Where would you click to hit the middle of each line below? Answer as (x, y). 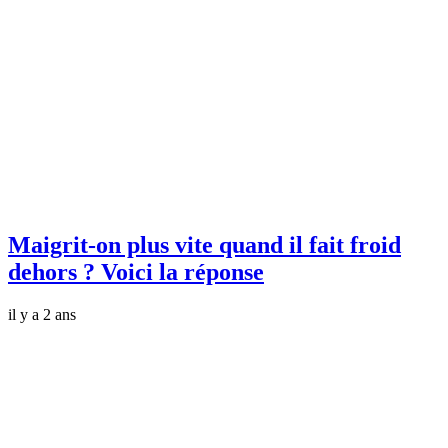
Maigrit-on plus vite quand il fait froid (204, 245)
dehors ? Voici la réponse (136, 272)
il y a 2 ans (42, 315)
